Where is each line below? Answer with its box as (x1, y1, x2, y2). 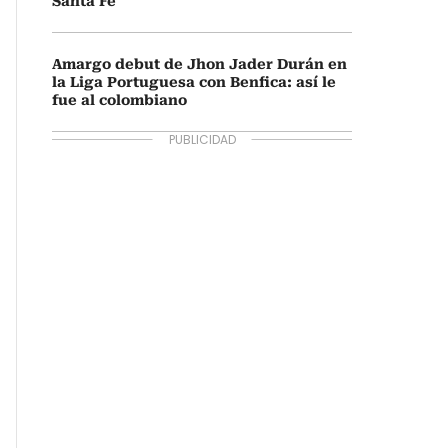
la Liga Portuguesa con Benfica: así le (52, 74, 336, 90)
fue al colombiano (52, 92, 187, 108)
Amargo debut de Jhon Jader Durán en (52, 56, 347, 72)
